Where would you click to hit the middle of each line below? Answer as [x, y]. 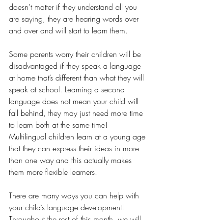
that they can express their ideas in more [75, 149]
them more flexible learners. [54, 172]
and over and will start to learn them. [68, 31]
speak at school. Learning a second [68, 90]
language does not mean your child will [75, 101]
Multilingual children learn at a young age [78, 137]
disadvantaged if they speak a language [76, 66]
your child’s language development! [68, 207]
